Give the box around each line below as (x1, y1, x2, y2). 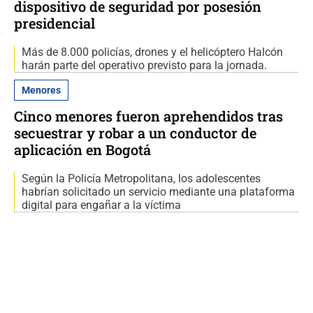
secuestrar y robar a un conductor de (14, 124, 256, 143)
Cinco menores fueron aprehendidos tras (14, 107, 283, 126)
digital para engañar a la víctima (22, 198, 181, 212)
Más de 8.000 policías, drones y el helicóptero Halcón (22, 45, 283, 59)
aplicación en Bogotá (14, 140, 151, 159)
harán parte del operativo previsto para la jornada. (22, 59, 267, 73)
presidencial (14, 14, 95, 33)
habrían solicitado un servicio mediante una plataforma (22, 185, 295, 199)
